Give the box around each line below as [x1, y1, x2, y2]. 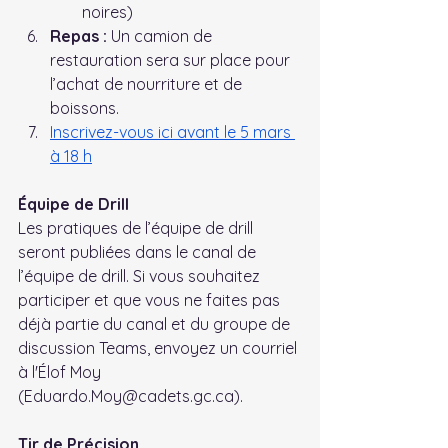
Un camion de [107, 25, 216, 46]
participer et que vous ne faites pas [18, 289, 284, 310]
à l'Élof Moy [18, 361, 105, 382]
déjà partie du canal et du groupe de [18, 313, 294, 334]
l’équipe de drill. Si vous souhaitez [18, 265, 264, 286]
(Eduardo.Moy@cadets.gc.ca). [18, 385, 243, 406]
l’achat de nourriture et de [50, 73, 246, 94]
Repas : [50, 25, 107, 46]
